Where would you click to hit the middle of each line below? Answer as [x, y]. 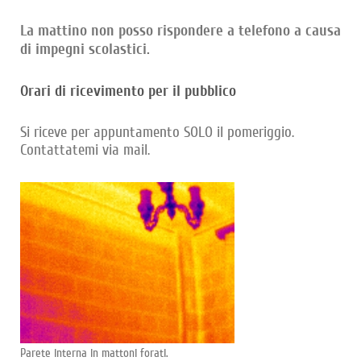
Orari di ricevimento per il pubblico [128, 91]
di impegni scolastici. [85, 49]
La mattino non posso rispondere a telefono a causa [180, 31]
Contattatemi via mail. [85, 150]
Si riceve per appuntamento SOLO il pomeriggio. [157, 133]
